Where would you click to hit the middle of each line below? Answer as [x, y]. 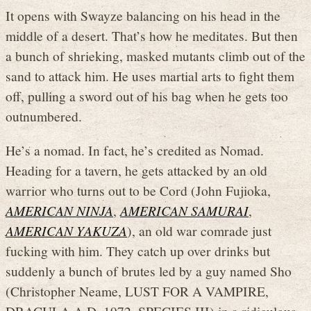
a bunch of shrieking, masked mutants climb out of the [155, 56]
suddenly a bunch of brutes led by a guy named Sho [149, 270]
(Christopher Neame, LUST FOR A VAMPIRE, [137, 291]
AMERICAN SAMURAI [184, 210]
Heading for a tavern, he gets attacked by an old [136, 170]
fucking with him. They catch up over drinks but [138, 250]
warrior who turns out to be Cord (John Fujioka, [138, 190]
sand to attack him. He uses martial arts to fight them [150, 76]
